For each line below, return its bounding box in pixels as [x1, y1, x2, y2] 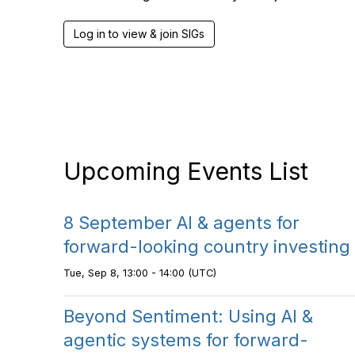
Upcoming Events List [63, 157, 308, 185]
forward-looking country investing [63, 236, 350, 257]
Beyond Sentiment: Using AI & [63, 306, 313, 326]
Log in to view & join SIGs [74, 27, 204, 40]
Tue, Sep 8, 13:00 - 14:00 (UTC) [63, 267, 216, 279]
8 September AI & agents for [63, 212, 300, 233]
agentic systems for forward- [63, 330, 308, 350]
